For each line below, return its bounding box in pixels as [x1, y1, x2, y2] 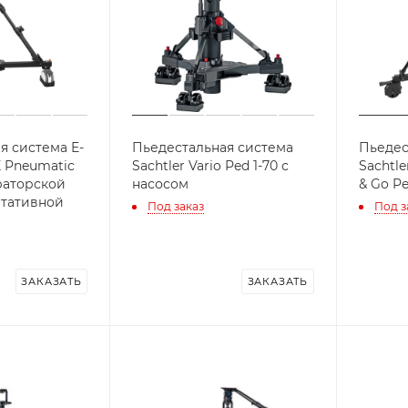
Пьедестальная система [132, 139, 294, 157]
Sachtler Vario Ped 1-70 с [132, 158, 290, 175]
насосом [132, 176, 189, 193]
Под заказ [148, 199, 205, 213]
